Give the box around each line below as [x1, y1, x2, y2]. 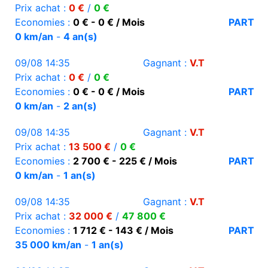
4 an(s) [63, 31, 98, 43]
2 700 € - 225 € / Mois [73, 155, 177, 167]
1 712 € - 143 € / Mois [73, 224, 173, 237]
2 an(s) [63, 100, 97, 112]
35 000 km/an [15, 239, 81, 251]
